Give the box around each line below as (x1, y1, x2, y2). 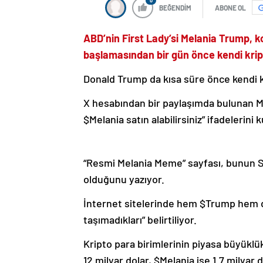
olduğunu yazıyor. (83, 172, 164, 186)
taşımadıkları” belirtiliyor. (83, 213, 197, 226)
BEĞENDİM (159, 3, 191, 12)
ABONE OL (215, 3, 246, 12)
